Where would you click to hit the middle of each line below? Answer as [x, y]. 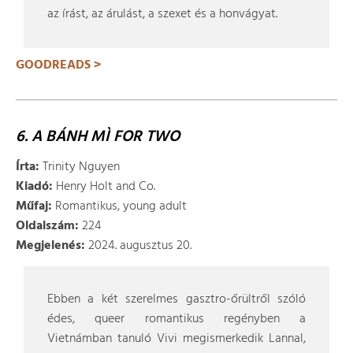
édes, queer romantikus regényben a [176, 319]
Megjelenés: [50, 246]
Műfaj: [34, 206]
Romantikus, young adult [119, 206]
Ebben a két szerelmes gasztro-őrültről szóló [176, 299]
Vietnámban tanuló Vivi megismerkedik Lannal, [176, 339]
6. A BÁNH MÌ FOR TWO [98, 137]
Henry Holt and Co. [104, 187]
